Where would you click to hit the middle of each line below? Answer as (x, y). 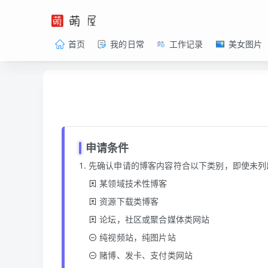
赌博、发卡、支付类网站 (145, 255)
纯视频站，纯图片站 (136, 237)
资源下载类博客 (128, 201)
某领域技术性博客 (132, 183)
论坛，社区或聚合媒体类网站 (153, 219)
